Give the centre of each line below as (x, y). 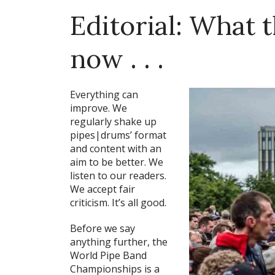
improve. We (99, 108)
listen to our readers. (118, 176)
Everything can (104, 95)
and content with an (116, 149)
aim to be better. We (117, 162)
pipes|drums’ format (118, 135)
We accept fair (103, 189)
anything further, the (119, 242)
